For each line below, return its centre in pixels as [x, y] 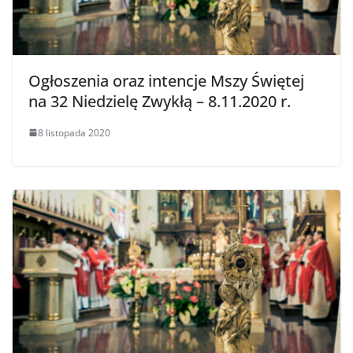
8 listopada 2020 [74, 132]
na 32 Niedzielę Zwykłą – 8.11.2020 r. [160, 101]
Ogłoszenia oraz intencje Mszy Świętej [166, 80]
